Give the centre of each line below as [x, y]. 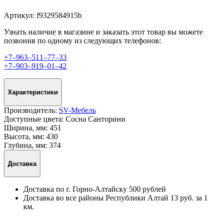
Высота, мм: [25, 136]
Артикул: [20, 16]
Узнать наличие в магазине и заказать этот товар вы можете [103, 32]
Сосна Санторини [96, 119]
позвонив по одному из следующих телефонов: [82, 41]
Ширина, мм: [27, 127]
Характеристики [33, 92]
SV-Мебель [77, 110]
